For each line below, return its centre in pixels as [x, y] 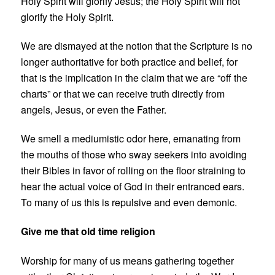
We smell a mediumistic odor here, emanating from [131, 138]
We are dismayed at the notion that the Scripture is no [137, 45]
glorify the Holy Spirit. [68, 17]
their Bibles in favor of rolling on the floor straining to [134, 170]
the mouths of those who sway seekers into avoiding [134, 154]
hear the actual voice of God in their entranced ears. [133, 186]
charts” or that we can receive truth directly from [123, 93]
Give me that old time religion [90, 231]
